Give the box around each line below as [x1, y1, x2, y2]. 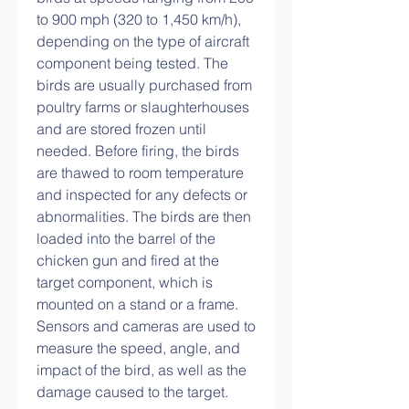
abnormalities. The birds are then [37, 207, 251, 225]
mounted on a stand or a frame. [37, 295, 238, 313]
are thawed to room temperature [37, 163, 244, 182]
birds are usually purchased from [37, 76, 252, 94]
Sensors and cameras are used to [37, 317, 256, 335]
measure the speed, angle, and [37, 339, 240, 357]
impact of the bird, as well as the [37, 361, 246, 379]
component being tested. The [37, 54, 228, 72]
